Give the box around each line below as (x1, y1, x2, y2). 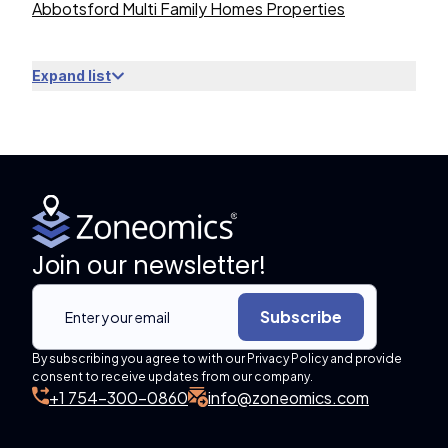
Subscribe (260, 306, 342, 327)
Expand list (32, 67, 111, 84)
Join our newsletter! (32, 249, 266, 282)
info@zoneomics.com (208, 387, 369, 408)
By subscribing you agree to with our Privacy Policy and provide (32, 351, 402, 366)
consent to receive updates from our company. (32, 369, 313, 384)
